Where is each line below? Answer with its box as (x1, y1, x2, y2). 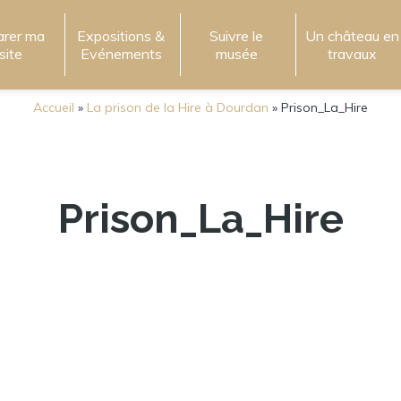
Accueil (33, 99, 74, 115)
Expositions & (77, 27, 166, 45)
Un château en (304, 27, 399, 45)
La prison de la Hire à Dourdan (87, 99, 269, 115)
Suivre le (209, 27, 264, 45)
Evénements (80, 45, 162, 63)
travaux (327, 45, 377, 63)
